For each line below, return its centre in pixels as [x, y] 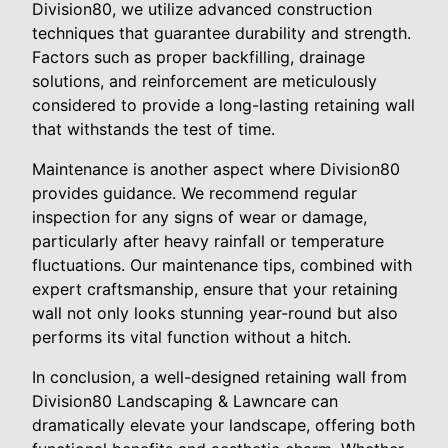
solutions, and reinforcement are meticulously [204, 81]
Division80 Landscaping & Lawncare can [185, 401]
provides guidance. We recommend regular [194, 193]
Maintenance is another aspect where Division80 [216, 169]
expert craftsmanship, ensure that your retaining [215, 289]
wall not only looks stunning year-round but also [215, 313]
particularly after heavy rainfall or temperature [208, 241]
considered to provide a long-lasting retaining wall [223, 105]
